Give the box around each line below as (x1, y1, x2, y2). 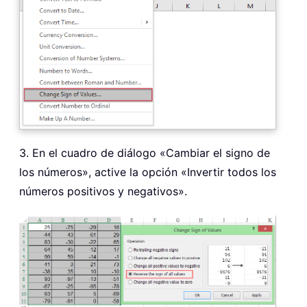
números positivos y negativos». (19, 184, 187, 198)
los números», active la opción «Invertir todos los (19, 164, 276, 179)
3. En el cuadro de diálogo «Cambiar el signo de (19, 145, 270, 160)
